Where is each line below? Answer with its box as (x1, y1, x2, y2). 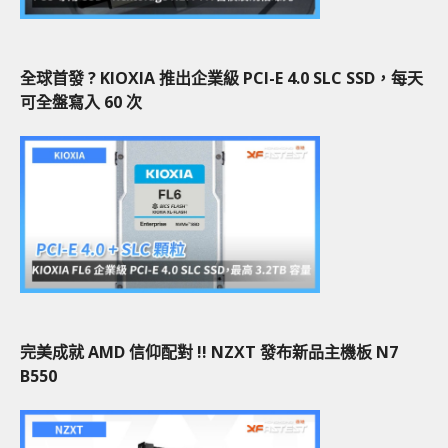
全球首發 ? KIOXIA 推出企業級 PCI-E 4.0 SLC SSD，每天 (20, 66, 423, 89)
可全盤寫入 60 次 (20, 90, 142, 113)
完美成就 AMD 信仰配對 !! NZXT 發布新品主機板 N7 (20, 340, 398, 363)
